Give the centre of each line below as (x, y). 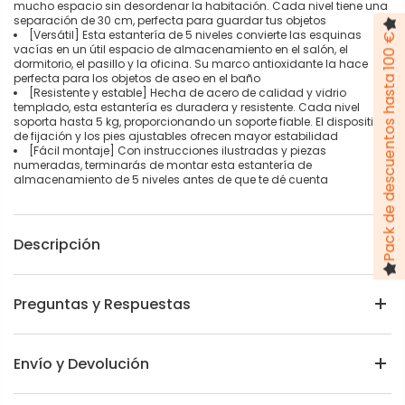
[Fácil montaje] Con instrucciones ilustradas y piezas (178, 150)
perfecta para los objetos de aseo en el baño (137, 78)
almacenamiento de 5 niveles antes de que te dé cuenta (171, 179)
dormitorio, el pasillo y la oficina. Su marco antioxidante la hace (191, 63)
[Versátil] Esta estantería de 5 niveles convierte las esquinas (195, 34)
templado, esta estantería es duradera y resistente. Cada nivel (187, 107)
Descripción (57, 244)
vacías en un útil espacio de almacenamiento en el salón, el (181, 49)
